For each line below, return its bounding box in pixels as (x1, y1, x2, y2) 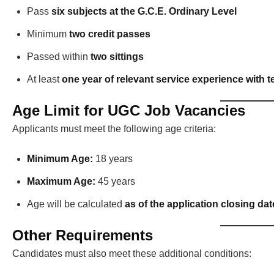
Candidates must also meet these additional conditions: (12, 248, 251, 259)
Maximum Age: (27, 176, 95, 187)
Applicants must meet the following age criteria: (12, 124, 216, 135)
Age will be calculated (27, 199, 125, 210)
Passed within (27, 51, 91, 62)
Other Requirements (12, 227, 153, 244)
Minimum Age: (27, 154, 93, 165)
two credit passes (69, 29, 150, 40)
